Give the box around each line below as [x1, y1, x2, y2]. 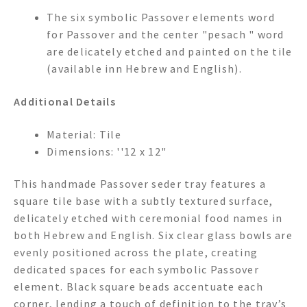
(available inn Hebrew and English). [47, 62, 242, 76]
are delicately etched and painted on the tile [47, 45, 293, 59]
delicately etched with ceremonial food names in [14, 211, 283, 225]
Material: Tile [47, 127, 121, 141]
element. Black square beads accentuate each [14, 280, 264, 294]
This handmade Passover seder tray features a [14, 177, 267, 191]
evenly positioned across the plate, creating [14, 245, 258, 260]
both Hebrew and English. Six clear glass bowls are [14, 228, 293, 243]
